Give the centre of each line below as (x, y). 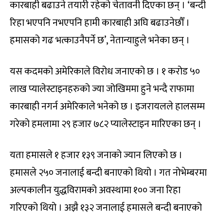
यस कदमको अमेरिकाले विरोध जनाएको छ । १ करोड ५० (105, 71)
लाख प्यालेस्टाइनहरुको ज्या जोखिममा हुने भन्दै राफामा (102, 89)
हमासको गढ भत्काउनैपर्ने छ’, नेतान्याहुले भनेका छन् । (100, 40)
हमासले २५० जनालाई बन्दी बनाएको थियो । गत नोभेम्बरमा (108, 173)
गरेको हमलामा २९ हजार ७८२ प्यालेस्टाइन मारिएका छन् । (106, 124)
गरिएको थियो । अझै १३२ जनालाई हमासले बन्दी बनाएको (106, 208)
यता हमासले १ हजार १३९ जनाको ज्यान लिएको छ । (96, 155)
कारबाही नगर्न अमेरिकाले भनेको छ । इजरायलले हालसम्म (107, 106)
